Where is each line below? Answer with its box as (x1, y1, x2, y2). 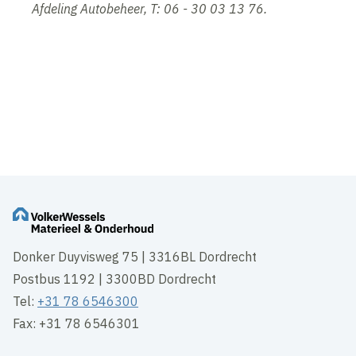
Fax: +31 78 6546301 (13, 315, 141, 332)
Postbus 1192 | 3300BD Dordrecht (13, 271, 217, 288)
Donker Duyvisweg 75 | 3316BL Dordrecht (13, 249, 257, 265)
